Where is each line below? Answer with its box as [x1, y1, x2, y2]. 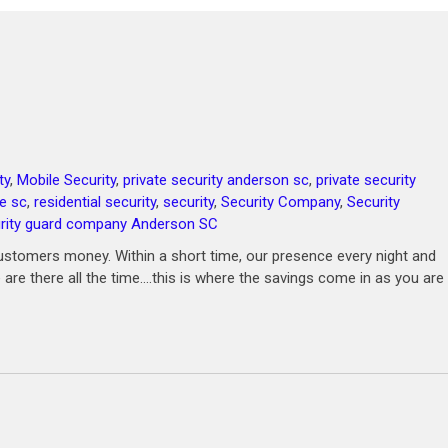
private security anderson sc [123, 171, 309, 189]
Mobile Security [17, 171, 116, 189]
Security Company [221, 193, 340, 211]
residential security [34, 193, 156, 211]
